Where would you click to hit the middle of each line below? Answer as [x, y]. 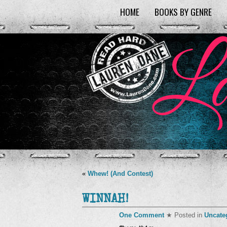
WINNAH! [105, 200]
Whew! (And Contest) [120, 174]
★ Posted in [184, 215]
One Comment [142, 215]
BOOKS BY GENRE [183, 12]
